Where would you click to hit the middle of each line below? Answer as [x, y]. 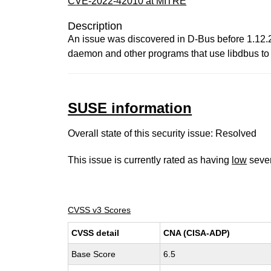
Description [95, 26]
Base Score [94, 254]
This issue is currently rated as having [150, 160]
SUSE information [130, 108]
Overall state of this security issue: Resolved [162, 133]
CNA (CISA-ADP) [197, 233]
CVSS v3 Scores [100, 210]
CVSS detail [96, 233]
